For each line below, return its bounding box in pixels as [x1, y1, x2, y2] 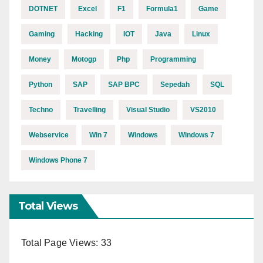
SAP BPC [108, 80, 140, 89]
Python [29, 80, 52, 89]
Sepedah [160, 80, 190, 89]
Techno [29, 105, 53, 114]
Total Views [18, 199, 78, 213]
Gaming [29, 29, 55, 38]
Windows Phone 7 [29, 156, 87, 164]
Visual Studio [126, 105, 170, 114]
